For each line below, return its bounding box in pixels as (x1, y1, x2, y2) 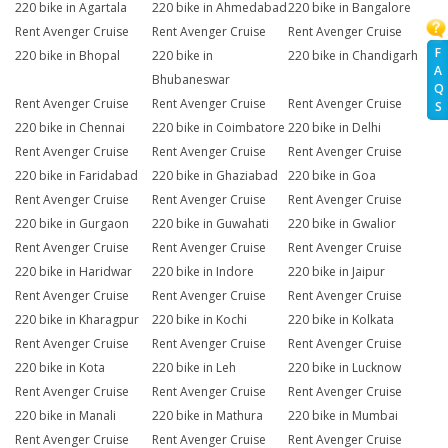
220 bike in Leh (151, 359, 236, 377)
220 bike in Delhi (288, 119, 382, 137)
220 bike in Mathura (151, 407, 263, 425)
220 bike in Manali (15, 407, 116, 425)
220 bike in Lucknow (288, 359, 402, 377)
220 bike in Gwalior (288, 215, 397, 233)
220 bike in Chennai (15, 119, 125, 137)
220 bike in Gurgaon (15, 215, 129, 233)
